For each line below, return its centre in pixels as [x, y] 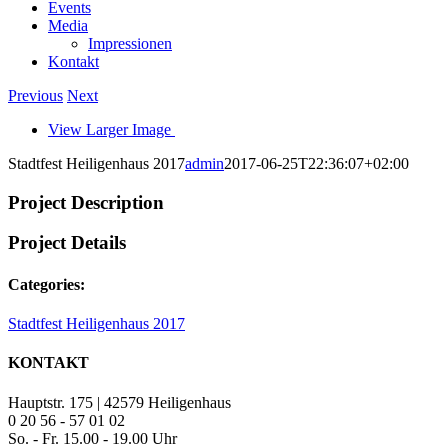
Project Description [86, 202]
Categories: [46, 284]
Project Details [67, 243]
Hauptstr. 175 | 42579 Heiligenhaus [119, 402]
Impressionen [130, 43]
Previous [35, 95]
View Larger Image [109, 129]
